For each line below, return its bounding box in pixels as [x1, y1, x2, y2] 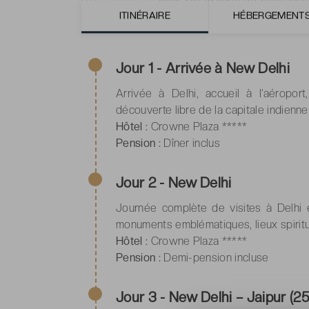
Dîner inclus [160, 136, 221, 150]
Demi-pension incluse [160, 250, 269, 264]
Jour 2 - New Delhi [116, 174, 232, 191]
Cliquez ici [106, 14, 156, 28]
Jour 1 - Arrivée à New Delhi [116, 59, 290, 77]
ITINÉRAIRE [119, 10, 170, 21]
